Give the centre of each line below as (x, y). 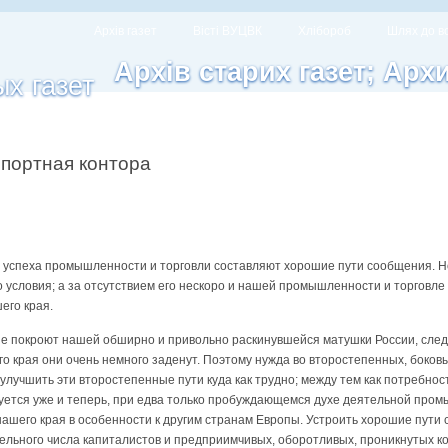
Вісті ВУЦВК (227, 31)
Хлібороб (324, 31)
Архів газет (125, 31)
